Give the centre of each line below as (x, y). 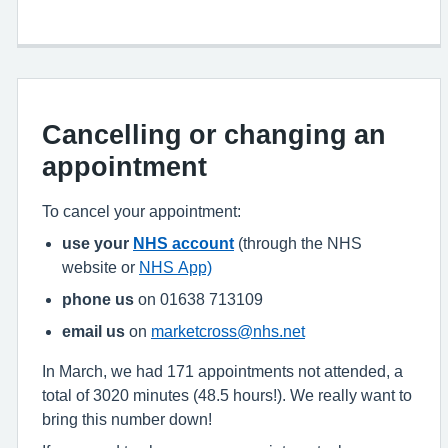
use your (97, 243)
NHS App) (175, 267)
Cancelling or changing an (214, 134)
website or (100, 267)
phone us (98, 299)
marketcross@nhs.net (228, 331)
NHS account (183, 243)
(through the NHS (298, 243)
